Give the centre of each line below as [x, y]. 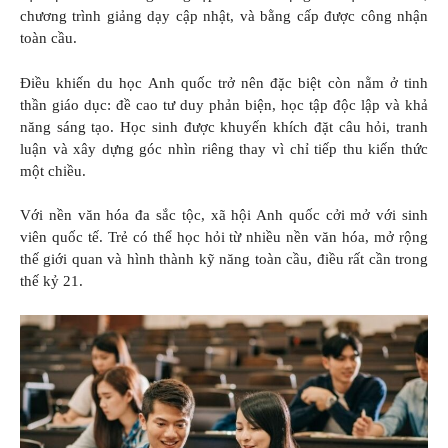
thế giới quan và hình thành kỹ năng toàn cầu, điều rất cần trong [224, 259]
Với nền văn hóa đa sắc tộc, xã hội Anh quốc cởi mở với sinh [224, 215]
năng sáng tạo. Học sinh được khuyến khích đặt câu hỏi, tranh [224, 126]
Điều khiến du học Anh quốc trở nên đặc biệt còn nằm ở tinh [224, 82]
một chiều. [53, 170]
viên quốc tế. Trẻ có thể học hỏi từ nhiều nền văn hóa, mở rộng [224, 237]
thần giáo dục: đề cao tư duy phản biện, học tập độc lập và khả [224, 104]
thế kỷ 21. [51, 281]
